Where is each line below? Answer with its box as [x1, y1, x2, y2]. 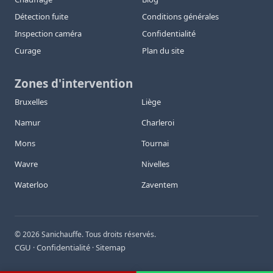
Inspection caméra [15, 28, 82, 40]
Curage [15, 45, 41, 57]
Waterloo [15, 179, 48, 191]
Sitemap [96, 242, 126, 253]
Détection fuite [15, 11, 68, 23]
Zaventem [141, 179, 178, 191]
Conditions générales [142, 11, 219, 23]
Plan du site [142, 45, 184, 57]
